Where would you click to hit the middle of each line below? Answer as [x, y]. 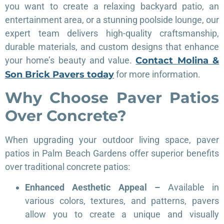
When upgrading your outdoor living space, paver [112, 139]
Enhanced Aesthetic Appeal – [96, 187]
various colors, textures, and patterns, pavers [122, 201]
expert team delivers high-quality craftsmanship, [112, 33]
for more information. [157, 74]
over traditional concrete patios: [67, 166]
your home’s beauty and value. [70, 60]
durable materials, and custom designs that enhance [112, 47]
